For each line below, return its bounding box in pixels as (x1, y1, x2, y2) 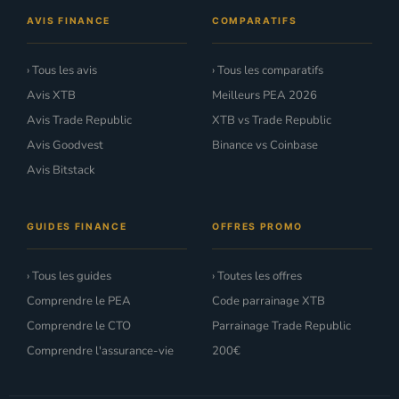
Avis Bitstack (27, 161, 95, 178)
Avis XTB (27, 86, 76, 103)
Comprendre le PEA (27, 292, 131, 309)
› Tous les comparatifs (212, 61, 323, 78)
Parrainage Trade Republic (212, 317, 351, 334)
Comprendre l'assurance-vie (27, 342, 174, 359)
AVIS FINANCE (27, 14, 110, 27)
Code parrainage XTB (212, 292, 325, 309)
